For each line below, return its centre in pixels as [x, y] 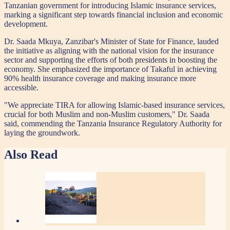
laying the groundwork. [42, 133]
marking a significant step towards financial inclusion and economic [113, 15]
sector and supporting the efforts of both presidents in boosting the [111, 60]
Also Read [31, 155]
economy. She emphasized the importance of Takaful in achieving [110, 69]
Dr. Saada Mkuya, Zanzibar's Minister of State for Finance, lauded [111, 42]
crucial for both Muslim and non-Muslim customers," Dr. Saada [107, 114]
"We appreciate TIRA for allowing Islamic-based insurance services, [114, 105]
